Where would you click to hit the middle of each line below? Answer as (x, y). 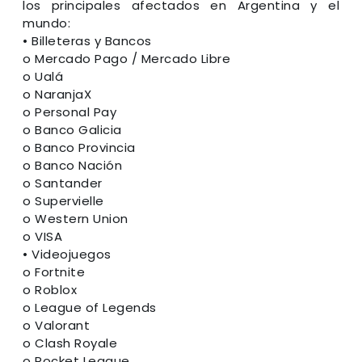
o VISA (42, 236)
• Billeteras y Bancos (87, 40)
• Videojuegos (67, 254)
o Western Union (76, 218)
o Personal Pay (69, 112)
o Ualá (43, 76)
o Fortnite (54, 271)
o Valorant (56, 325)
